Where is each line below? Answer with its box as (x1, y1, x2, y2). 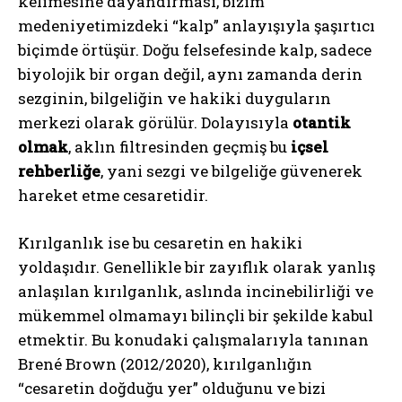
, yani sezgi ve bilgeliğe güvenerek (100, 160, 363, 181)
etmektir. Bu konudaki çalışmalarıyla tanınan (18, 328, 369, 350)
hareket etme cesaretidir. (18, 184, 208, 205)
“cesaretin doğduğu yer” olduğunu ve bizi (18, 377, 326, 398)
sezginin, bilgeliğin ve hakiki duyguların (18, 87, 331, 109)
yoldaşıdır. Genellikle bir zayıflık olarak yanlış (18, 256, 375, 277)
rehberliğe (18, 160, 100, 181)
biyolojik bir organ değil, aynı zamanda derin (18, 63, 363, 84)
